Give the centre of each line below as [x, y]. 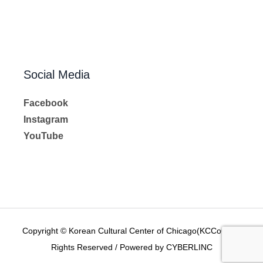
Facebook [46, 103]
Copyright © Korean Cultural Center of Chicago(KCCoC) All [131, 230]
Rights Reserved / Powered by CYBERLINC [131, 247]
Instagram [46, 119]
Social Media [57, 74]
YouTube [44, 136]
